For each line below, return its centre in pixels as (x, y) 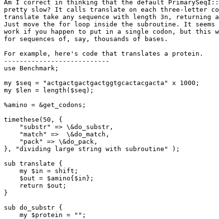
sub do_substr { (33, 208)
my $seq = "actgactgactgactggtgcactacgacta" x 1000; (102, 83)
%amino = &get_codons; (45, 105)
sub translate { (33, 164)
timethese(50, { (33, 120)
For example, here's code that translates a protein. (104, 54)
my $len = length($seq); (49, 90)
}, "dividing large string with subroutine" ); (92, 149)
